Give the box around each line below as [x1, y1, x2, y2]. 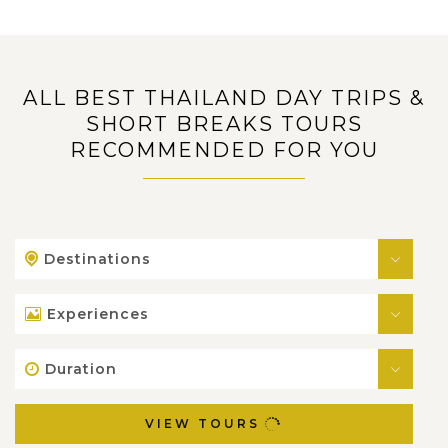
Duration [45, 359, 117, 378]
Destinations [44, 249, 151, 268]
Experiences [47, 304, 149, 323]
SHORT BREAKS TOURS [85, 111, 363, 136]
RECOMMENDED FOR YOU [69, 137, 379, 162]
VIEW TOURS [145, 416, 260, 432]
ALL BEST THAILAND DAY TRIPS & [23, 85, 425, 110]
